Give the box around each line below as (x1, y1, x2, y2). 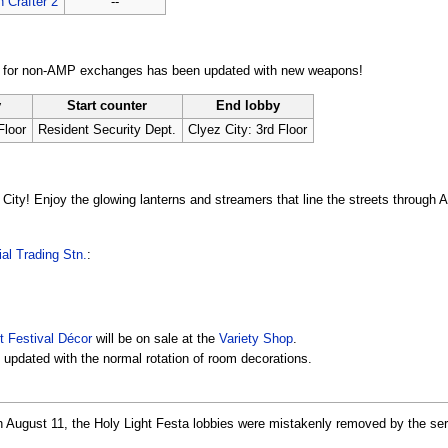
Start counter (67, 98, 148, 113)
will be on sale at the (91, 331, 219, 346)
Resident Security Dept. (38, 122, 177, 137)
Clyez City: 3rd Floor (188, 122, 308, 137)
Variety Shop (218, 331, 293, 346)
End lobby (215, 98, 280, 113)
